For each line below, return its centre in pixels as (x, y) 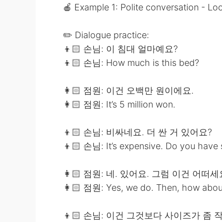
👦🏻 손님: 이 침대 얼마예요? (120, 49)
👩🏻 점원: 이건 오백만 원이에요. (128, 90)
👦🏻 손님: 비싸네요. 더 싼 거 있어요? (138, 132)
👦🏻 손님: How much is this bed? (131, 63)
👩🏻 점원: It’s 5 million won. (119, 104)
